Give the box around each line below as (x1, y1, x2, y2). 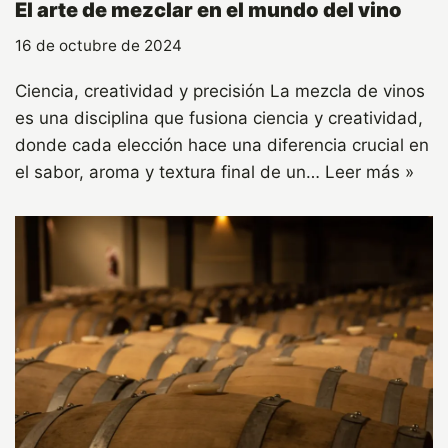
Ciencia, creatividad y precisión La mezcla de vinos (15, 81, 425, 102)
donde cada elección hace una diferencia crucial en (15, 135, 429, 156)
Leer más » (325, 162, 414, 183)
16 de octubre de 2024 (15, 36, 182, 56)
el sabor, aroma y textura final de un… (15, 162, 325, 183)
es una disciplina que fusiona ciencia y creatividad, (15, 108, 423, 129)
